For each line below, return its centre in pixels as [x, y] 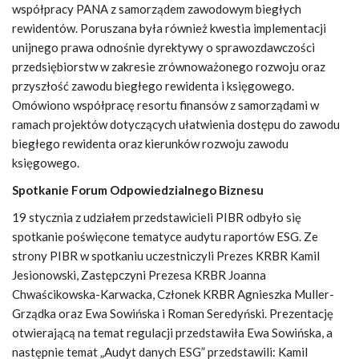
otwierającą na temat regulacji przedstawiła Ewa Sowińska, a [172, 333]
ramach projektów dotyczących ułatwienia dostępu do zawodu [176, 124]
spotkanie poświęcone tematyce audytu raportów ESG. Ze [165, 236]
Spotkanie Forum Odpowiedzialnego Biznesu [138, 190]
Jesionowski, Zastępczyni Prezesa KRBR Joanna [139, 275]
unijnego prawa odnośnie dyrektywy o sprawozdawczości [163, 47]
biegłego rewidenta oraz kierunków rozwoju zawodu [150, 143]
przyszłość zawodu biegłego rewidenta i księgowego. [153, 86]
